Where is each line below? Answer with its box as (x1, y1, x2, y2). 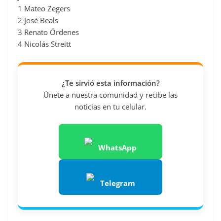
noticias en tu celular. (74, 102, 147, 112)
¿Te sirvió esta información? (61, 78, 160, 88)
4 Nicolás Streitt (18, 39, 71, 49)
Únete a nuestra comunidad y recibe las (43, 90, 178, 100)
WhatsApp (98, 142, 137, 152)
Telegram (100, 178, 135, 188)
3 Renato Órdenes (18, 27, 79, 37)
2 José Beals (18, 15, 58, 26)
